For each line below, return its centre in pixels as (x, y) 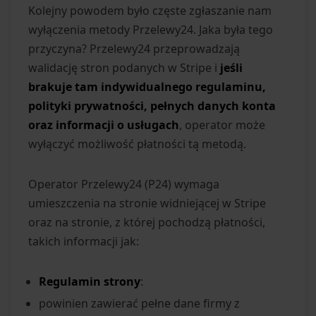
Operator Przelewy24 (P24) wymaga (124, 184)
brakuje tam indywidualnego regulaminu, (147, 86)
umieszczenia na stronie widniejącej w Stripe (147, 203)
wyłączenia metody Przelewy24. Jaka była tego (151, 29)
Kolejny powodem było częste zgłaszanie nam (150, 10)
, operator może (222, 124)
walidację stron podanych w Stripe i (124, 67)
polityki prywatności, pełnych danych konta (152, 105)
